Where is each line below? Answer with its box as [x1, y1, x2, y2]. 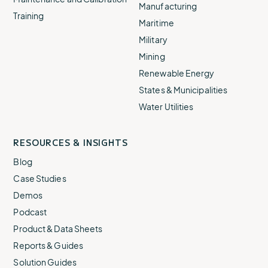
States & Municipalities [139, 84, 228, 95]
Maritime [139, 17, 174, 28]
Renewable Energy [139, 67, 215, 78]
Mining [139, 50, 165, 62]
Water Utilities [139, 100, 194, 112]
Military [139, 33, 167, 45]
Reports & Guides [13, 239, 84, 251]
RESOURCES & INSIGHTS [13, 136, 128, 148]
